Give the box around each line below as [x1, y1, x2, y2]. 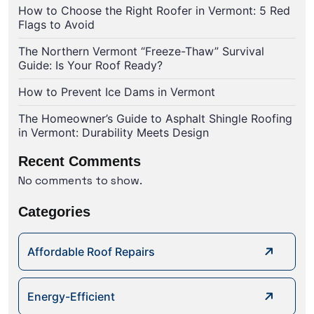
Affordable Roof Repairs [27, 245, 155, 259]
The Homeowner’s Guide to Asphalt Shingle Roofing [18, 111, 292, 126]
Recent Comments [18, 153, 141, 170]
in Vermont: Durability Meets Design [18, 125, 209, 140]
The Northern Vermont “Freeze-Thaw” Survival [18, 44, 264, 59]
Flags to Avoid [18, 18, 95, 32]
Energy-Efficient [27, 289, 115, 304]
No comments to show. [18, 173, 142, 189]
